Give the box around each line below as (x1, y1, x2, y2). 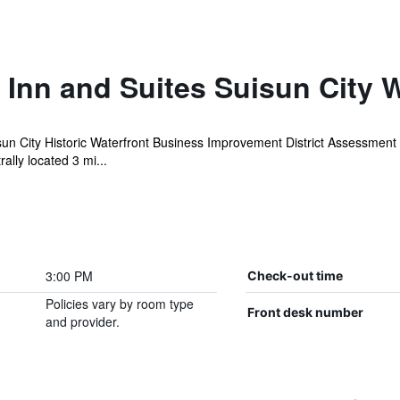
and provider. (45, 312, 120, 330)
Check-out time (246, 268, 343, 283)
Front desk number (246, 304, 363, 320)
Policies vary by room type (45, 295, 194, 312)
